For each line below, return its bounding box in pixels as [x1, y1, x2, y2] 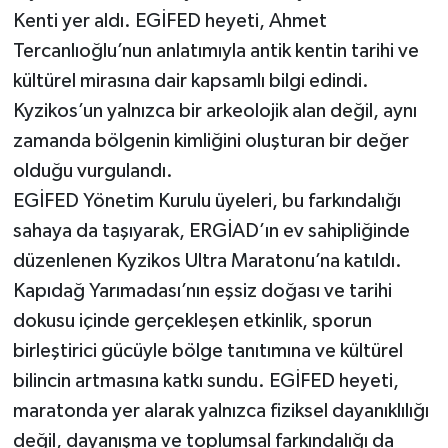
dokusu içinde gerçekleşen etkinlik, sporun [12, 311, 372, 332]
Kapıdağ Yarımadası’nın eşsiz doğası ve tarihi [12, 281, 392, 302]
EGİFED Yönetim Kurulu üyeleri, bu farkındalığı [12, 191, 401, 212]
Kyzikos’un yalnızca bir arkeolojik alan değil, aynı [12, 101, 417, 122]
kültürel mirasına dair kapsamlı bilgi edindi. [12, 71, 369, 92]
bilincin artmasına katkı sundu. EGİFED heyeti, [12, 371, 399, 392]
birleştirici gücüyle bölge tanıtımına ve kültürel [12, 341, 403, 362]
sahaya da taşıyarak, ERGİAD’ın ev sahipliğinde [12, 221, 410, 242]
